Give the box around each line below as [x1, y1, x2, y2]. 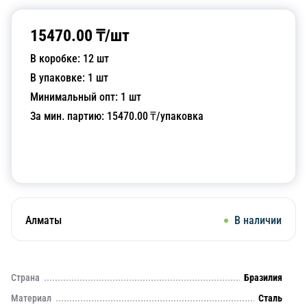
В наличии [234, 214, 282, 227]
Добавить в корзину [105, 149, 202, 162]
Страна [11, 272, 40, 283]
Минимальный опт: [30, 90, 121, 103]
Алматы [25, 214, 62, 227]
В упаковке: [30, 71, 88, 84]
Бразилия [244, 272, 282, 283]
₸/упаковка [148, 110, 204, 123]
